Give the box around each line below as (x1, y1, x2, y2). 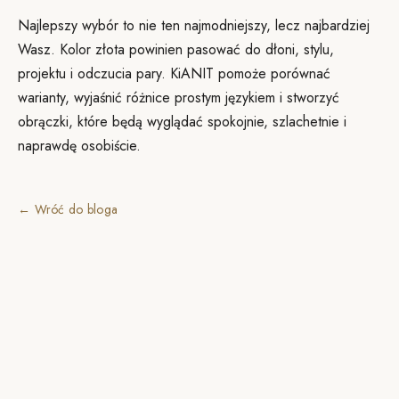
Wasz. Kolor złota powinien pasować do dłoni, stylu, (18, 39, 334, 60)
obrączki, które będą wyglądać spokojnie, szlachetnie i (18, 111, 346, 132)
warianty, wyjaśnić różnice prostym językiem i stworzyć (18, 87, 339, 108)
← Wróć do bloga (18, 200, 118, 218)
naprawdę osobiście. (18, 135, 141, 156)
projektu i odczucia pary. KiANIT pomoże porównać (18, 63, 330, 84)
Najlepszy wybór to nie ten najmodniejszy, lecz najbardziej (18, 15, 370, 36)
